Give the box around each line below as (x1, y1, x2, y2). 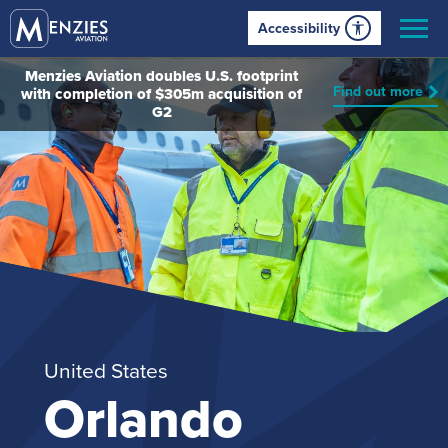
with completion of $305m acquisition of (21, 84, 302, 103)
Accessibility (258, 19, 340, 37)
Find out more (333, 82, 423, 100)
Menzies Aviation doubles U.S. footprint (25, 66, 298, 85)
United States (44, 359, 168, 385)
